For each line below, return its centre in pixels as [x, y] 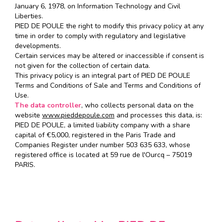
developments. [38, 46]
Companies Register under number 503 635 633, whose [103, 145]
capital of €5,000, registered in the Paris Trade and [95, 135]
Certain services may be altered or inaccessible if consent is [110, 56]
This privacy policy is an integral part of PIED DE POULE [103, 76]
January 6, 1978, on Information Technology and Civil [98, 6]
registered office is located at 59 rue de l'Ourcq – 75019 [103, 155]
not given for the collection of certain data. [83, 66]
